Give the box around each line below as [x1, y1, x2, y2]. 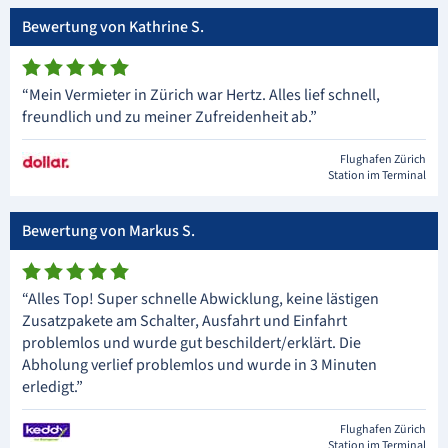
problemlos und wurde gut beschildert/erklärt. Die [22, 332, 361, 354]
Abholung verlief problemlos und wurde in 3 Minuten [22, 354, 377, 376]
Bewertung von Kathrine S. [22, 16, 204, 38]
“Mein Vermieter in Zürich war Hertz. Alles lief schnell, [22, 84, 380, 106]
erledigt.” [22, 376, 83, 398]
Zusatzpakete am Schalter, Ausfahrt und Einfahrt [22, 310, 347, 332]
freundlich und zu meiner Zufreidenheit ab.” [22, 106, 317, 128]
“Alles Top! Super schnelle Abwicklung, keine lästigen [22, 288, 379, 310]
